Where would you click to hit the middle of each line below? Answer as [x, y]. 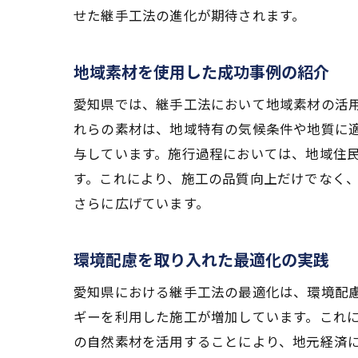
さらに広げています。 [141, 203]
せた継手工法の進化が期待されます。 [190, 15]
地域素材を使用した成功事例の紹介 [201, 71]
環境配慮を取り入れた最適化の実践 [201, 259]
